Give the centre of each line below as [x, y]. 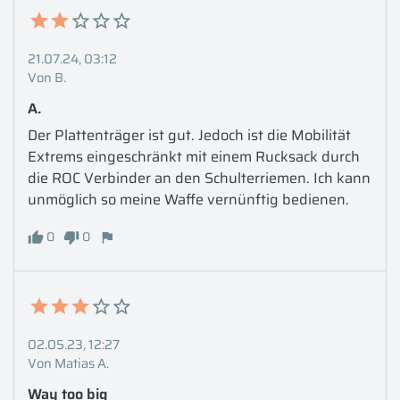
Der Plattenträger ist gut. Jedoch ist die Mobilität [189, 135]
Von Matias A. [68, 362]
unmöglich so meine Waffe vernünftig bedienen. [190, 199]
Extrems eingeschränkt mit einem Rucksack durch [194, 156]
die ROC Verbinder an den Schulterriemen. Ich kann [199, 178]
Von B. [47, 77]
